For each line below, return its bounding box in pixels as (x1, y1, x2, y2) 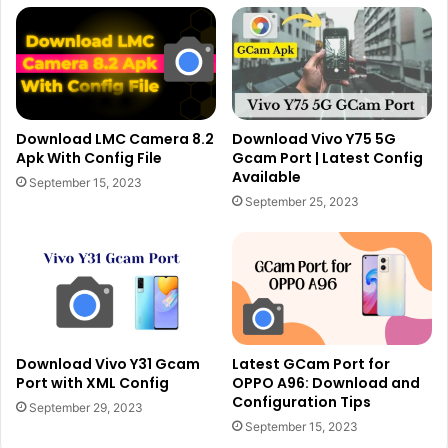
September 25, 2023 (245, 194, 359, 210)
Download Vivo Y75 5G (232, 129, 396, 150)
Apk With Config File (16, 148, 162, 169)
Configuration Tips (232, 392, 371, 413)
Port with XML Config (16, 373, 169, 394)
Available (232, 167, 301, 188)
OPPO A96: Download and (232, 373, 420, 394)
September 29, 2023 (29, 400, 143, 416)
